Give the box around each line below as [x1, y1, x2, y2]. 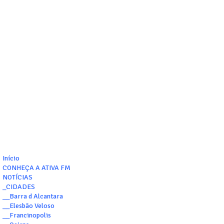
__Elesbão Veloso [2, 201, 54, 210]
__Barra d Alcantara [2, 192, 63, 201]
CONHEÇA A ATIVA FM [2, 163, 70, 172]
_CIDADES [2, 182, 35, 191]
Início [2, 154, 19, 163]
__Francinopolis [2, 211, 51, 220]
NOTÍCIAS [2, 173, 32, 182]
